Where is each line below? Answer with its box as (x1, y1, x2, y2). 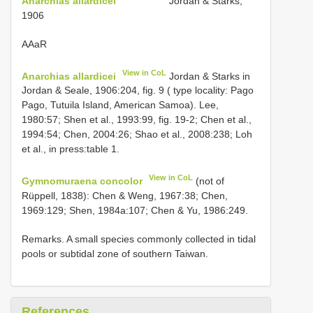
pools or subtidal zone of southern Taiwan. (22, 247, 208, 259)
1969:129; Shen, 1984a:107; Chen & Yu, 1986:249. (22, 204, 248, 216)
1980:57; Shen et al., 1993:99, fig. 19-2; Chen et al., (22, 114, 252, 126)
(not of (193, 175, 225, 187)
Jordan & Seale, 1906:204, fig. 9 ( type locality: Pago (22, 85, 254, 96)
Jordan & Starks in (166, 70, 251, 82)
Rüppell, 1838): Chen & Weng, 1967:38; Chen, (22, 189, 228, 201)
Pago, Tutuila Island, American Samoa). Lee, (22, 99, 219, 111)
